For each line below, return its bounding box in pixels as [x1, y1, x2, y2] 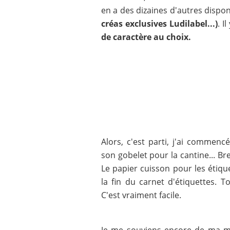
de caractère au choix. [101, 31, 191, 43]
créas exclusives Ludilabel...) [101, 18, 218, 29]
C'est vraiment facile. [101, 189, 181, 201]
